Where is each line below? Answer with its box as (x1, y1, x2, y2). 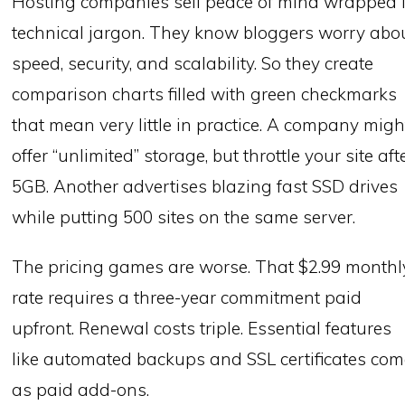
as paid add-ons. (12, 379, 150, 401)
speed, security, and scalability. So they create (12, 52, 374, 75)
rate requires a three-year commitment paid (12, 287, 363, 309)
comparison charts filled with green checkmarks (12, 83, 398, 106)
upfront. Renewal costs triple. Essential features (12, 317, 392, 340)
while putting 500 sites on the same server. (12, 206, 356, 229)
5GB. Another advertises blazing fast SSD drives (12, 175, 399, 198)
